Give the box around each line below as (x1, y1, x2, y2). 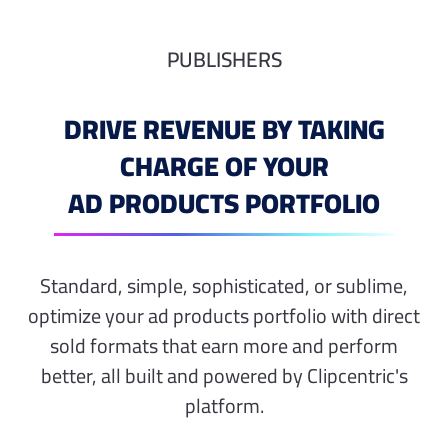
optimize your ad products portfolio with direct (28, 296, 420, 334)
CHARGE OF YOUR (119, 140, 329, 191)
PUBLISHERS (166, 39, 282, 79)
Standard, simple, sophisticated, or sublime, (40, 266, 408, 304)
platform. (184, 386, 264, 424)
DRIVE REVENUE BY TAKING (63, 103, 385, 154)
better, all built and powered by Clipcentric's (40, 356, 408, 394)
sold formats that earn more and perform (50, 326, 398, 364)
